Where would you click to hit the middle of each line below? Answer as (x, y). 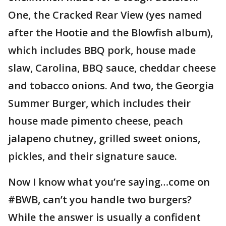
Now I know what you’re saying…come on (109, 182)
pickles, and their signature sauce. (93, 156)
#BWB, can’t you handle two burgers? (100, 200)
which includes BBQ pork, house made (102, 50)
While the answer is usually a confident (104, 217)
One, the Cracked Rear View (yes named (105, 15)
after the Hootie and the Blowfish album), (110, 33)
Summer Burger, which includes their (99, 103)
